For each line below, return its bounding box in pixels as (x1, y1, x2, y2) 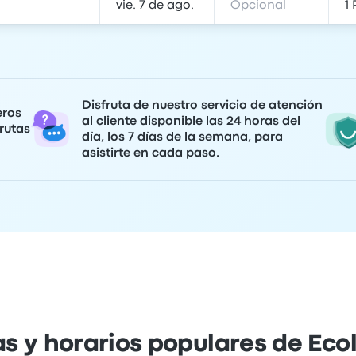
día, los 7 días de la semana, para (82, 132, 283, 143)
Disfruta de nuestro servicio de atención (82, 100, 323, 111)
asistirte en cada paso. (82, 148, 219, 159)
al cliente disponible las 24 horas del (82, 116, 300, 127)
